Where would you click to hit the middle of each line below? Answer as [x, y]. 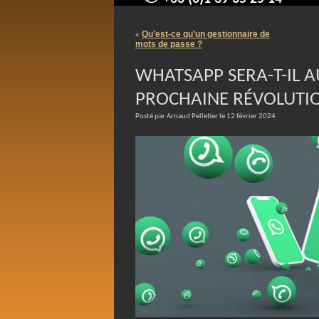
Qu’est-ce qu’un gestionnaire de [206, 34]
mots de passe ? [169, 44]
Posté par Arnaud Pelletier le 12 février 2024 [205, 116]
